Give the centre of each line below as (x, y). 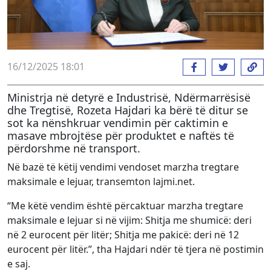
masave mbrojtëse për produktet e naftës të (121, 135)
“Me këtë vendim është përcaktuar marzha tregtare (125, 205)
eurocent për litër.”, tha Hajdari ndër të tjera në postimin (135, 249)
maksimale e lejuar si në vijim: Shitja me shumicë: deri (129, 220)
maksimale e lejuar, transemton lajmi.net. (101, 181)
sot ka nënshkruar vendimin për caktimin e (118, 122)
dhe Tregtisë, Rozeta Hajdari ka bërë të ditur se (128, 110)
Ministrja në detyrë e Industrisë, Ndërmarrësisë (129, 97)
